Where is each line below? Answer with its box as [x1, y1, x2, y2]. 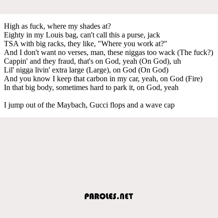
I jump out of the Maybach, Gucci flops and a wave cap [4, 100, 175, 109]
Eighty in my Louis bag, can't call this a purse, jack [4, 30, 160, 39]
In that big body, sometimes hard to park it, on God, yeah [4, 83, 179, 91]
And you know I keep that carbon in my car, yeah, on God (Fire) [4, 74, 202, 83]
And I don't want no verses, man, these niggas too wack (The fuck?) [4, 48, 213, 56]
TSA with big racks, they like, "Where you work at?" [4, 39, 167, 48]
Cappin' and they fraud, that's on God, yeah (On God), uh [4, 56, 181, 65]
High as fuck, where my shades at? [4, 21, 111, 30]
